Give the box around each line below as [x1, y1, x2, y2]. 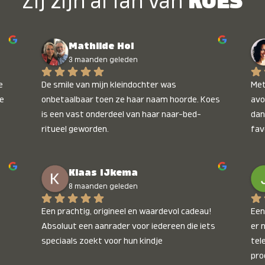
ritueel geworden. [41, 124, 109, 134]
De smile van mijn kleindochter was [41, 80, 177, 89]
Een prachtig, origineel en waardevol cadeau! [41, 206, 212, 216]
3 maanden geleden [69, 55, 138, 63]
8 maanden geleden [69, 182, 138, 190]
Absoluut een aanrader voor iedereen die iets [41, 221, 216, 231]
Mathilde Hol [69, 41, 134, 51]
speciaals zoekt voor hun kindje [41, 236, 163, 245]
